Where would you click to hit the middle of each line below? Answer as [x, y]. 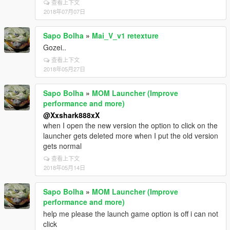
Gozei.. [55, 47]
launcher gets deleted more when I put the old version [131, 136]
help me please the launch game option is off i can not [131, 214]
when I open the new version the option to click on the [130, 125]
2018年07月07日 [64, 11]
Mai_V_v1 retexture [125, 35]
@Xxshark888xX [71, 115]
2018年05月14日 [64, 167]
